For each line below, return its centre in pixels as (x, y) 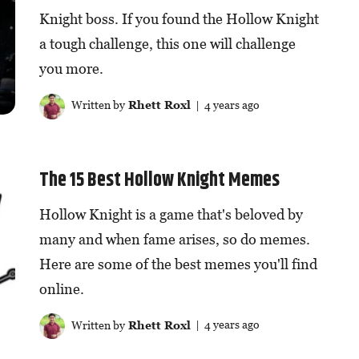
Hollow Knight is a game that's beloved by (171, 214)
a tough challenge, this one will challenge (167, 44)
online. (61, 288)
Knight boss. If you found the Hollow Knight (179, 19)
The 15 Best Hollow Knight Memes (159, 180)
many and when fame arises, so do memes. (174, 239)
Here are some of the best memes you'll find (178, 264)
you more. (71, 69)
